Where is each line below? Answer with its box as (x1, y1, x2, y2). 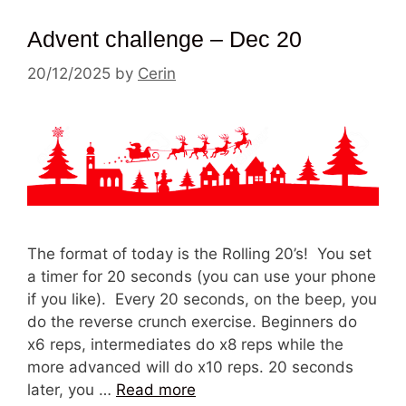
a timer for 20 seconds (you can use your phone (27, 267, 376, 286)
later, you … (27, 381, 116, 400)
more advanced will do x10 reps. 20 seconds (27, 358, 353, 377)
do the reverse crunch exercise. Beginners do (27, 313, 357, 332)
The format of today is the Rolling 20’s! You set (27, 245, 372, 264)
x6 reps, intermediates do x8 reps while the (27, 335, 343, 354)
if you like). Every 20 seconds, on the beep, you (27, 290, 377, 309)
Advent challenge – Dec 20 (27, 25, 302, 52)
